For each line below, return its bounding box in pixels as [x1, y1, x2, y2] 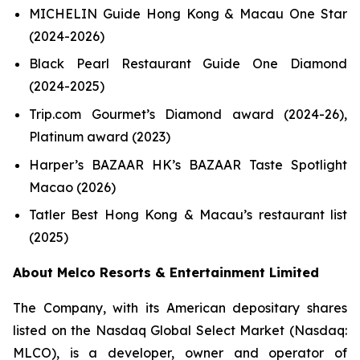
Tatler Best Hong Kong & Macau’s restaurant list [29, 207, 347, 223]
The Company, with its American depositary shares [13, 300, 347, 317]
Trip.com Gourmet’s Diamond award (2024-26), [29, 105, 347, 122]
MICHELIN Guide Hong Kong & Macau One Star [29, 5, 347, 22]
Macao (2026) [29, 178, 116, 195]
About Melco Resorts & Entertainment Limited [13, 264, 319, 281]
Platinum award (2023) [29, 128, 170, 145]
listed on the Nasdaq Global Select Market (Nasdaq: [13, 322, 347, 339]
